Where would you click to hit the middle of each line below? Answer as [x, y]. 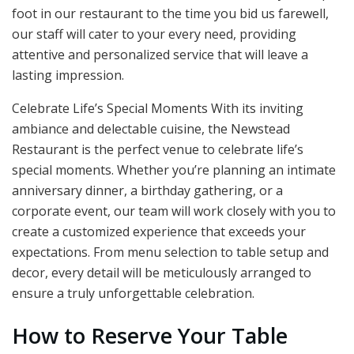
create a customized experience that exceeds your [159, 231]
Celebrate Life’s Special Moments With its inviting [158, 108]
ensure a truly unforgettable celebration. [133, 293]
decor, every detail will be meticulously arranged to [162, 272]
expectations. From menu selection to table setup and [170, 252]
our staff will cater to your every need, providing [154, 34]
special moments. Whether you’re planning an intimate [174, 169]
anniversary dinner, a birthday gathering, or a [147, 190]
